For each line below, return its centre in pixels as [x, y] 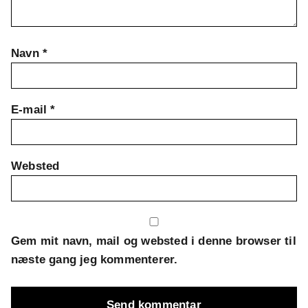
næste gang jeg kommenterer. [95, 260]
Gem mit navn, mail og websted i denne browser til [154, 241]
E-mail [31, 110]
